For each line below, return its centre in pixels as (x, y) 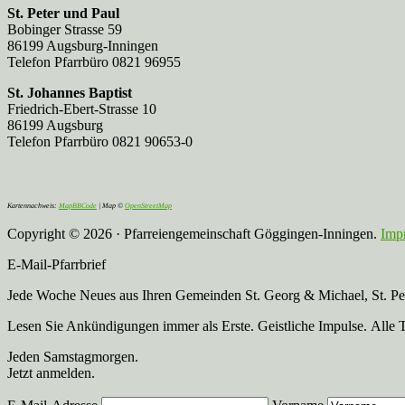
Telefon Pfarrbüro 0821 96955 (94, 61)
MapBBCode (78, 205)
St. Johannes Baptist (70, 92)
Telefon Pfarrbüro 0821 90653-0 (100, 141)
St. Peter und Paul (63, 13)
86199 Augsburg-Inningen (83, 45)
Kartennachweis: (33, 205)
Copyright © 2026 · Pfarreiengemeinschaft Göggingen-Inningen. (194, 233)
